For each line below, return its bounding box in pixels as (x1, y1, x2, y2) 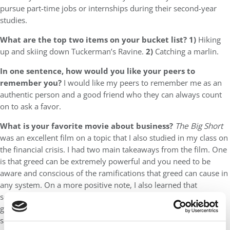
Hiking (198, 34, 221, 45)
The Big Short (175, 120, 223, 131)
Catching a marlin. (155, 46, 219, 57)
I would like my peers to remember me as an (64, 77, 222, 88)
